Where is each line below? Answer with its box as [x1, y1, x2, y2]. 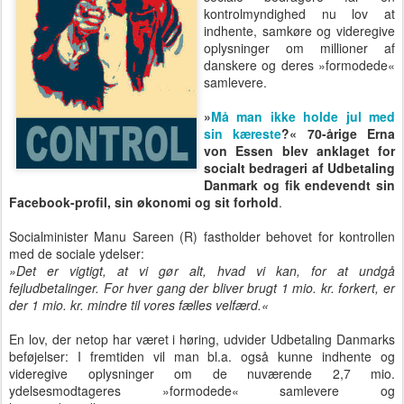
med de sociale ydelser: [9, 244, 144, 263]
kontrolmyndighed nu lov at [204, 5, 395, 23]
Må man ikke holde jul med [211, 107, 395, 126]
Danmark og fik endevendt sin [204, 176, 395, 195]
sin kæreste [204, 124, 282, 143]
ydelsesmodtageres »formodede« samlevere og [9, 381, 395, 400]
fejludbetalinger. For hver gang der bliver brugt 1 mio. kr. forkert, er [9, 279, 395, 298]
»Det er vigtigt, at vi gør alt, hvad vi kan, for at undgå [9, 262, 395, 280]
